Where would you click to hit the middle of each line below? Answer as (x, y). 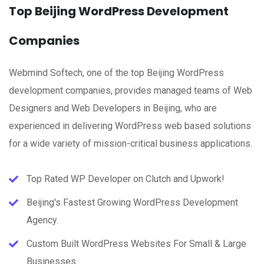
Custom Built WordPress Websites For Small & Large (136, 244)
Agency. (42, 220)
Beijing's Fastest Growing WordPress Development (132, 202)
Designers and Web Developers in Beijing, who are (113, 108)
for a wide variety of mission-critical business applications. (131, 143)
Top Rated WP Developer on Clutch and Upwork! (126, 179)
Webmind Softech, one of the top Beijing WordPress (116, 73)
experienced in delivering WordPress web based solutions (130, 126)
